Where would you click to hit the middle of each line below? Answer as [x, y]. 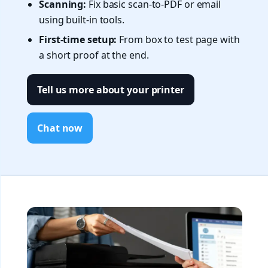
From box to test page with [178, 40]
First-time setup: [78, 40]
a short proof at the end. [94, 55]
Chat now [60, 128]
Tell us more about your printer [111, 90]
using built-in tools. [82, 20]
